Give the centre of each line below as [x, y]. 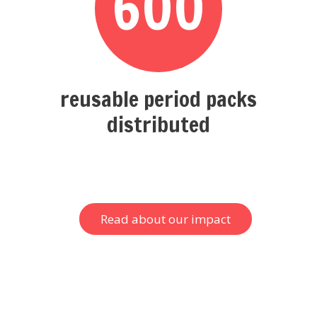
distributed [158, 125]
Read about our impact [166, 219]
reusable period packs [158, 99]
